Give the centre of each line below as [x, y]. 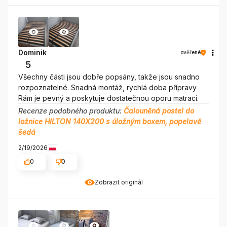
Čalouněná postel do [159, 111]
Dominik [32, 53]
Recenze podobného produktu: [71, 111]
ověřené [191, 52]
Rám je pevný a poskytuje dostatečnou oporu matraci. [108, 98]
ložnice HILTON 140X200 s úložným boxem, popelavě [110, 122]
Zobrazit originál [119, 182]
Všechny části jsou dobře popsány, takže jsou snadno [109, 77]
